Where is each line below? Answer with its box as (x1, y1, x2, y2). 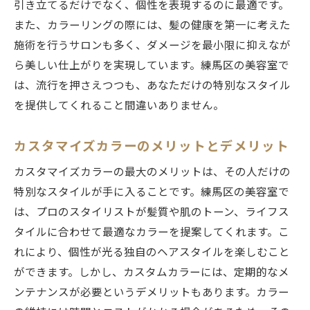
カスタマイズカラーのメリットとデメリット (14, 139, 289, 154)
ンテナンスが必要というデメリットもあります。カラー (14, 286, 289, 300)
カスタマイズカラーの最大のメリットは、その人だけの (14, 166, 291, 179)
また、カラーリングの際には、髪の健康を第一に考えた (14, 19, 291, 33)
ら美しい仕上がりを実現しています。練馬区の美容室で (14, 60, 289, 73)
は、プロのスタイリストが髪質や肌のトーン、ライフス (14, 206, 289, 219)
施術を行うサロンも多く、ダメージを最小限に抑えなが (14, 39, 291, 53)
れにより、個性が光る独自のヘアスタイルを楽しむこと (14, 246, 290, 259)
